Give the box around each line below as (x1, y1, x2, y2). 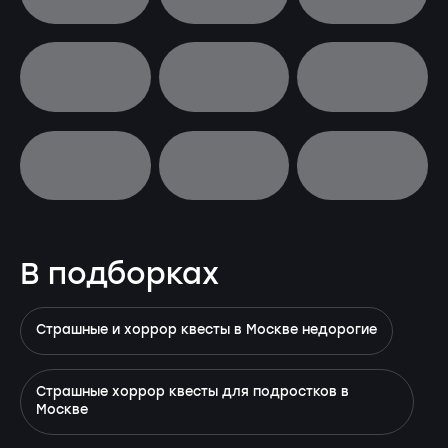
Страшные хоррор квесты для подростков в (36, 381, 349, 403)
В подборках (20, 251, 219, 299)
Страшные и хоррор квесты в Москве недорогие (36, 319, 377, 341)
